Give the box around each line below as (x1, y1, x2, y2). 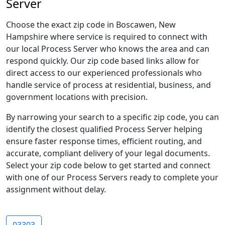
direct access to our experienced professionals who (6, 67, 202, 78)
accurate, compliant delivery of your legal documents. (6, 148, 210, 159)
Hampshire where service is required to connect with (6, 31, 207, 42)
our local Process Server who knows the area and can (6, 43, 209, 54)
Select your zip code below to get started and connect (6, 160, 210, 171)
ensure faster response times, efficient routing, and (6, 136, 202, 147)
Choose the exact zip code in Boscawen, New (6, 19, 176, 30)
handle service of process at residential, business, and (6, 79, 211, 90)
